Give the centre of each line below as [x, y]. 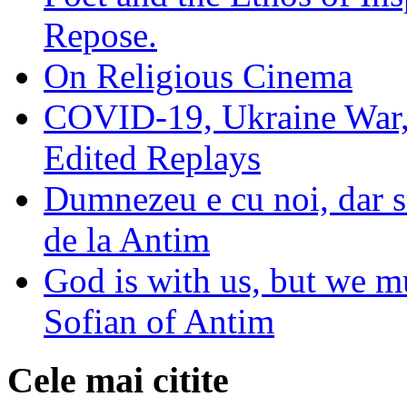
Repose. [100, 35]
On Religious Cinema [198, 76]
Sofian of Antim [159, 322]
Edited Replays [152, 158]
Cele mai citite [118, 381]
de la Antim [127, 240]
